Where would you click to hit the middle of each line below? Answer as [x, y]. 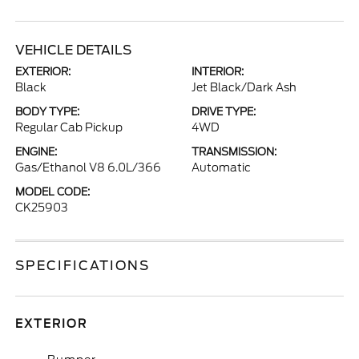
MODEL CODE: [53, 192]
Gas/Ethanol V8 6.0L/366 [89, 167]
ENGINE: [36, 152]
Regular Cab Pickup [69, 127]
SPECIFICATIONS [83, 266]
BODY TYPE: [48, 112]
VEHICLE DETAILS [74, 50]
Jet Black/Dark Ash [244, 87]
